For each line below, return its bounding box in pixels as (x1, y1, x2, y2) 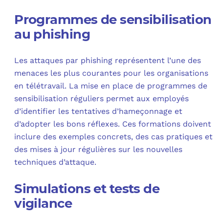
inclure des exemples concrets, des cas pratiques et (14, 131, 213, 141)
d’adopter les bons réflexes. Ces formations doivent (14, 119, 212, 129)
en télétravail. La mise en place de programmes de (14, 81, 208, 90)
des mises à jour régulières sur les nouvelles (14, 144, 183, 154)
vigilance (14, 195, 72, 211)
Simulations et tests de (14, 180, 160, 197)
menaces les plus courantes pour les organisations (14, 68, 209, 78)
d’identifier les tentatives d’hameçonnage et (14, 106, 183, 116)
